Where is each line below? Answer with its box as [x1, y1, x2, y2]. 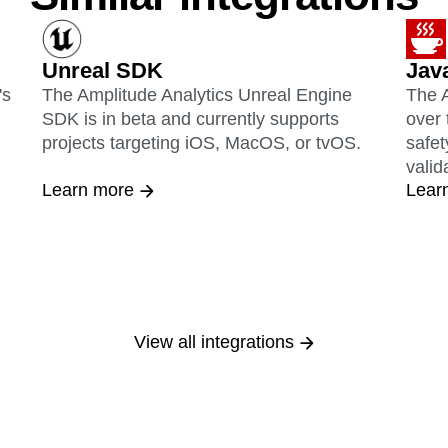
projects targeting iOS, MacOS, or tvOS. [42, 133, 361, 154]
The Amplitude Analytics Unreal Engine [42, 85, 352, 106]
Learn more [42, 180, 134, 201]
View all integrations [134, 332, 294, 353]
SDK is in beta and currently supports [42, 109, 339, 130]
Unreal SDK [42, 58, 163, 84]
